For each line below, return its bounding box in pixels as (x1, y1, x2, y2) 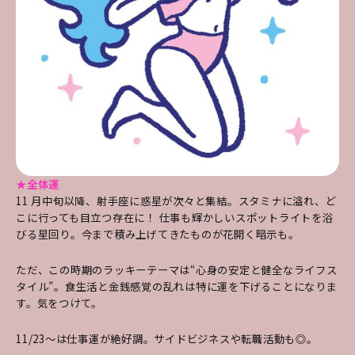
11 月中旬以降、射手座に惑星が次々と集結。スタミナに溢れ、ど (16, 193, 337, 208)
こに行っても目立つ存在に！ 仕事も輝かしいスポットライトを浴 (16, 209, 334, 225)
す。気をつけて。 (16, 295, 102, 311)
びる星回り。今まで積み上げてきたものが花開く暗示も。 (16, 226, 300, 242)
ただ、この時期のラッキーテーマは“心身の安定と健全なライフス (16, 261, 338, 277)
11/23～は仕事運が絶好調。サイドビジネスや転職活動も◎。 (16, 330, 318, 346)
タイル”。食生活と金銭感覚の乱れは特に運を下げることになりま (16, 278, 338, 294)
